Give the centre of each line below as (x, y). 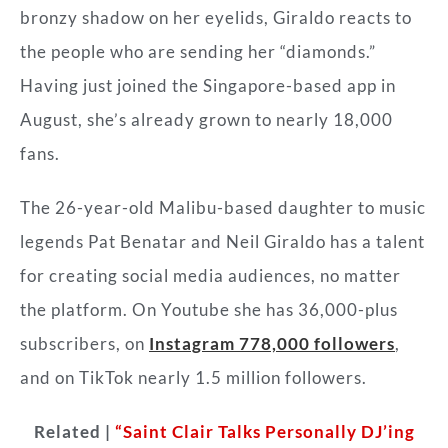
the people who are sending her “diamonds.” (198, 51)
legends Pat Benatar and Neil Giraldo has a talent (222, 241)
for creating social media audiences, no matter (210, 275)
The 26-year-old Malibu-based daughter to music (223, 207)
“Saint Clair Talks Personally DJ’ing (264, 431)
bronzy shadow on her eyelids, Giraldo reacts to (216, 17)
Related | (74, 431)
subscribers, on (84, 343)
